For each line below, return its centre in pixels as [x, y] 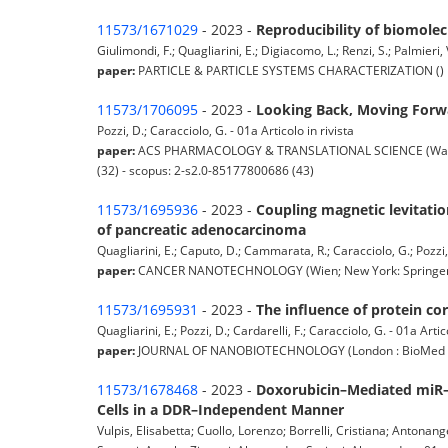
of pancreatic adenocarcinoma [201, 230]
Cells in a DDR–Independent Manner [220, 410]
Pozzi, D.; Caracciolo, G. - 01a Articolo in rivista [225, 130]
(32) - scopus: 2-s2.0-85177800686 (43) [205, 170]
